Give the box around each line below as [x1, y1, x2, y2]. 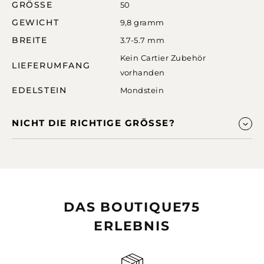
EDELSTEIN [12, 84, 67, 95]
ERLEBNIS [94, 218, 170, 235]
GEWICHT [12, 17, 60, 28]
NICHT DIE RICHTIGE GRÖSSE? [12, 117, 175, 129]
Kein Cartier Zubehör [120, 52, 206, 62]
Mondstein [120, 85, 164, 95]
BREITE [12, 35, 48, 45]
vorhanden [120, 67, 165, 77]
